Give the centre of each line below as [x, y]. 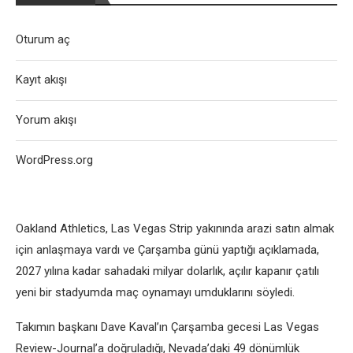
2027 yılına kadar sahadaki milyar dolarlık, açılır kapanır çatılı [167, 271]
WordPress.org [54, 160]
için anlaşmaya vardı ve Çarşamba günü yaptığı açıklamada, [167, 250]
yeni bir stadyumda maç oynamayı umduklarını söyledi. [155, 292]
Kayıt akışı [41, 80]
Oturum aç [43, 39]
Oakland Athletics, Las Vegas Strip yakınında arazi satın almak [175, 229]
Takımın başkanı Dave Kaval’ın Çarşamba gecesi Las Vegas [167, 327]
